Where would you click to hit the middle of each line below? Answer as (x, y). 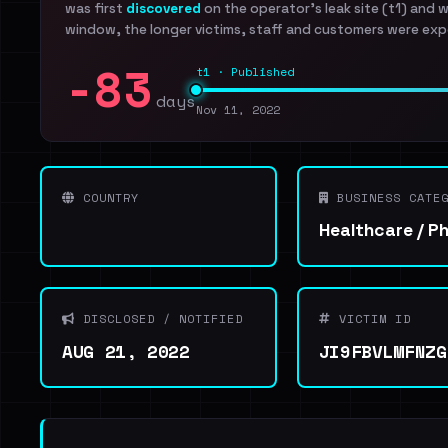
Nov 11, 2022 (238, 109)
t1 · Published (245, 71)
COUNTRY (107, 197)
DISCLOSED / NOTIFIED (159, 318)
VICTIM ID (370, 318)
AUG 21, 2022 (126, 351)
